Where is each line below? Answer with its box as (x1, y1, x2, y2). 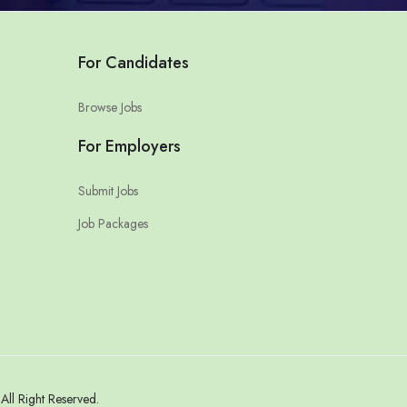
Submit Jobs (77, 182, 138, 201)
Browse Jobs (77, 98, 142, 117)
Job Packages (77, 214, 148, 233)
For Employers (77, 134, 181, 159)
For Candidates (77, 51, 189, 75)
